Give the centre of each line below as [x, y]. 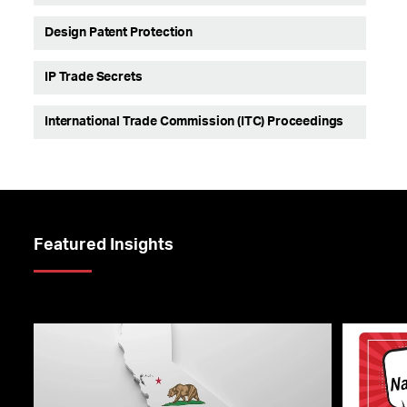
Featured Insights [104, 245]
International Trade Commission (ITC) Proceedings [194, 122]
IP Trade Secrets [94, 77]
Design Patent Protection [119, 33]
